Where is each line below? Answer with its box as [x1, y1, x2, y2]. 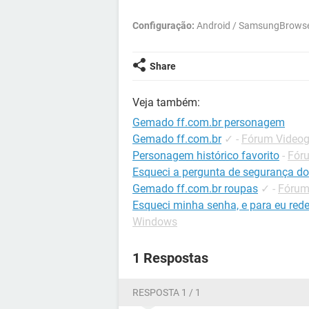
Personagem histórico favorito [132, 149, 279, 162]
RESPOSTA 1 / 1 [132, 287, 201, 298]
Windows [132, 215, 177, 228]
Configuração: [132, 20, 195, 31]
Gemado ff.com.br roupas [132, 182, 258, 195]
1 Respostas [132, 250, 208, 266]
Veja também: [132, 96, 200, 109]
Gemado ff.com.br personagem [132, 116, 285, 129]
